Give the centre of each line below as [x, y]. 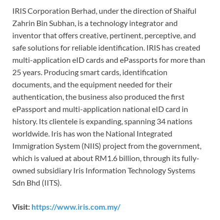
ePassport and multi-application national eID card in [100, 109]
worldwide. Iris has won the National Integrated [92, 134]
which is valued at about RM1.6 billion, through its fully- [106, 158]
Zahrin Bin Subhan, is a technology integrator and [95, 23]
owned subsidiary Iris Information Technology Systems [104, 170]
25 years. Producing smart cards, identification [90, 72]
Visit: [22, 207]
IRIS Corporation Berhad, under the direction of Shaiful [104, 11]
